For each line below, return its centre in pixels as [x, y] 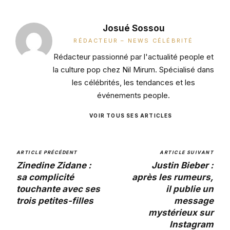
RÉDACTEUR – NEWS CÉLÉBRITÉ [133, 41]
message [194, 201]
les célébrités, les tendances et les [133, 83]
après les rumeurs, [173, 177]
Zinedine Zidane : [54, 166]
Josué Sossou [133, 28]
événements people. [133, 95]
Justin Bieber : [183, 166]
